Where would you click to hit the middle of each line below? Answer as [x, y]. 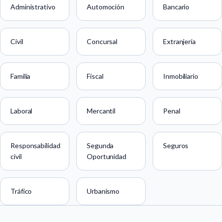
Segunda [100, 146]
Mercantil [101, 111]
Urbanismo [103, 191]
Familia [21, 76]
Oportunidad [107, 157]
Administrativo [33, 7]
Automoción [106, 7]
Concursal [102, 42]
